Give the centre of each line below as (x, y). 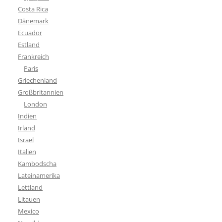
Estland (29, 44)
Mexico (28, 211)
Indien (27, 116)
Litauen (29, 199)
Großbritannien (41, 92)
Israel (26, 139)
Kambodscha (37, 163)
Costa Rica (33, 9)
